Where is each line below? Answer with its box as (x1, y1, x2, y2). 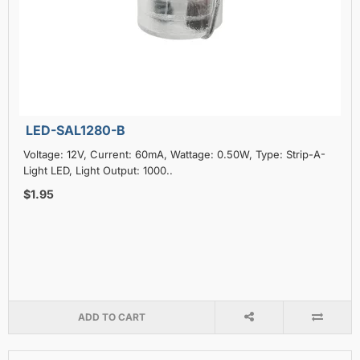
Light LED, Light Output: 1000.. (23, 163, 173, 177)
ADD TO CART (77, 310, 145, 323)
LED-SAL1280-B (26, 121, 125, 138)
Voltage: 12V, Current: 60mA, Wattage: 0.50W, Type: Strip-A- (23, 147, 325, 161)
